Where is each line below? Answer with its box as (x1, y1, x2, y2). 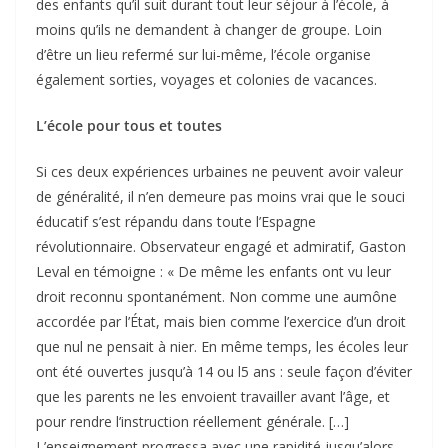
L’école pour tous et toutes (36, 116, 222, 136)
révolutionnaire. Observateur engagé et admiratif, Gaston (36, 237, 406, 257)
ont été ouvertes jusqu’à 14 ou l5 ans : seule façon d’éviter (36, 362, 412, 382)
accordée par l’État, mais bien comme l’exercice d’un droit (36, 312, 406, 332)
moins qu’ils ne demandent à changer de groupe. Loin (36, 20, 382, 40)
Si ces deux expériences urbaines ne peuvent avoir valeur (36, 162, 403, 182)
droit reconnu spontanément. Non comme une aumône (36, 287, 397, 307)
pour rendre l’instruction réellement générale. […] (36, 412, 349, 432)
